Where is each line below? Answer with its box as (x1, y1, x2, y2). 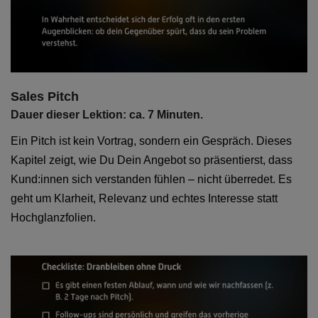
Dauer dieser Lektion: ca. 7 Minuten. (11, 108, 203, 121)
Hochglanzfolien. (11, 211, 96, 224)
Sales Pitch (11, 89, 79, 104)
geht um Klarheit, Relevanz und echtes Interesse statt (11, 192, 278, 204)
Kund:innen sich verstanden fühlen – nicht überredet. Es (11, 172, 292, 185)
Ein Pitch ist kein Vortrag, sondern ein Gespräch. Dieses (11, 134, 292, 147)
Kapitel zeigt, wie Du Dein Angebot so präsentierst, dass (11, 153, 292, 166)
